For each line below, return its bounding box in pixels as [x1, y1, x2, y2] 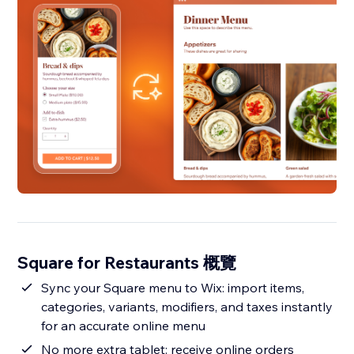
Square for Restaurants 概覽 [17, 252, 237, 273]
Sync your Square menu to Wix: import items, [41, 280, 305, 296]
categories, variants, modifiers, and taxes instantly [41, 299, 333, 315]
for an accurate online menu [41, 318, 206, 334]
